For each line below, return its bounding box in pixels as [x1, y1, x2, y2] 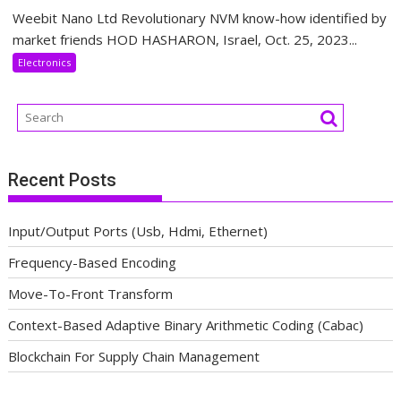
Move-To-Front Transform [8, 284, 174, 303]
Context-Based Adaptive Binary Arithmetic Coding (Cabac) [8, 315, 364, 334]
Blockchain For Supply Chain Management [8, 346, 260, 365]
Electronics [18, 55, 72, 70]
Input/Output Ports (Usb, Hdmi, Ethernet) [8, 221, 269, 240]
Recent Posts [8, 168, 117, 191]
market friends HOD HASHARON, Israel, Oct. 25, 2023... [13, 30, 358, 49]
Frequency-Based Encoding [8, 252, 177, 271]
